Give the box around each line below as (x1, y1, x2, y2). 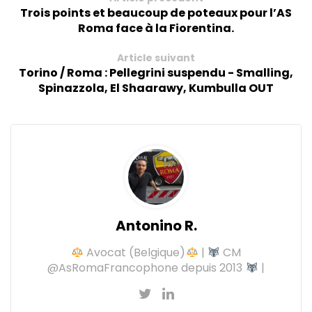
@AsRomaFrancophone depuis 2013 (47, 260, 246, 276)
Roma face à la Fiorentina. (78, 20, 234, 37)
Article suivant (117, 51, 195, 65)
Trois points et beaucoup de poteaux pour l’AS (20, 5, 292, 22)
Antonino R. (115, 216, 197, 236)
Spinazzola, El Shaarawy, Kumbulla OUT (38, 80, 274, 97)
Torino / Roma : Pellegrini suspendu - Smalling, (19, 65, 293, 81)
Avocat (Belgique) (84, 244, 186, 261)
